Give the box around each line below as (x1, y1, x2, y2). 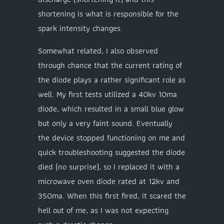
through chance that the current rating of (38, 58, 182, 72)
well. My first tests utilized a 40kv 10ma (38, 87, 177, 101)
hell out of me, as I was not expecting (38, 203, 168, 217)
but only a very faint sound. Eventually (38, 116, 172, 130)
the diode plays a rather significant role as (38, 73, 185, 86)
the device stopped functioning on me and (38, 131, 185, 144)
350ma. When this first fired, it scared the (38, 189, 186, 202)
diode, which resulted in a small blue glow (38, 102, 184, 115)
